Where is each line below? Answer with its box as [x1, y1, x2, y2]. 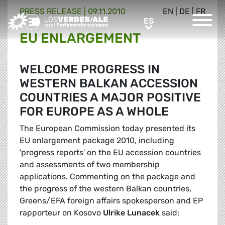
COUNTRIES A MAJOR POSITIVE [20, 90, 201, 105]
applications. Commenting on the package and [20, 172, 195, 182]
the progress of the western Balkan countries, [20, 184, 191, 194]
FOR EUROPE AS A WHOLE [20, 104, 169, 119]
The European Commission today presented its [20, 124, 195, 134]
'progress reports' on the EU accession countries [20, 148, 201, 158]
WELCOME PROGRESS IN [20, 62, 160, 77]
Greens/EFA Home [7, 13, 76, 23]
